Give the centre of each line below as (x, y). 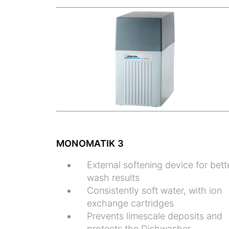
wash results (113, 177)
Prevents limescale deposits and (154, 216)
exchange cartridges (130, 203)
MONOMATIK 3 (90, 143)
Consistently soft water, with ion (154, 190)
